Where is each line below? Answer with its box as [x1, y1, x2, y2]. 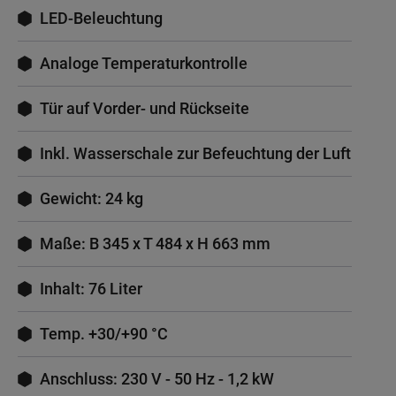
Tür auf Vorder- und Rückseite [40, 99, 249, 118]
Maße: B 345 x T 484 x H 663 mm [40, 234, 270, 254]
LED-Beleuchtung [40, 9, 163, 28]
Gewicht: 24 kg [40, 189, 143, 209]
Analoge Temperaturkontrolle [40, 54, 247, 73]
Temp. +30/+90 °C [40, 324, 168, 344]
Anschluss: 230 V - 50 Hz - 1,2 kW [40, 369, 274, 389]
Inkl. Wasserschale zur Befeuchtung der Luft [40, 144, 351, 164]
